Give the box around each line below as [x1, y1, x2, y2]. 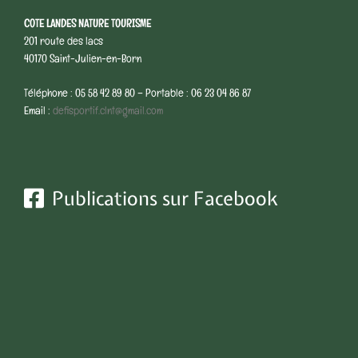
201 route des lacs [24, 38, 103, 46]
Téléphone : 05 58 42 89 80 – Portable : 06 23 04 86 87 [24, 90, 251, 98]
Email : [24, 108, 53, 116]
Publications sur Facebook [51, 185, 278, 211]
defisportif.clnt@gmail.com [53, 108, 163, 116]
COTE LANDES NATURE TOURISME [24, 21, 151, 29]
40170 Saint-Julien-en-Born [24, 56, 141, 64]
